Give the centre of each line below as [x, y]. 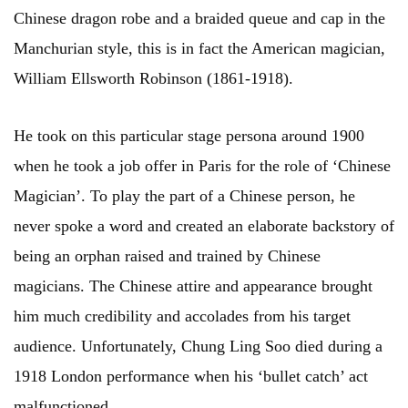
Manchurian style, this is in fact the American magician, [199, 49]
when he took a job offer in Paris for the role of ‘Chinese [202, 166]
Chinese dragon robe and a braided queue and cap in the [199, 19]
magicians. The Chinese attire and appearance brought [193, 286]
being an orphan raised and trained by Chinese [167, 256]
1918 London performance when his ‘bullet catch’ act [191, 377]
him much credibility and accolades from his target [182, 316]
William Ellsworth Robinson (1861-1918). [153, 79]
